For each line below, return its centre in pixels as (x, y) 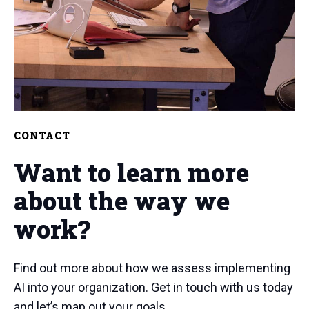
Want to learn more (131, 172)
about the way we (122, 200)
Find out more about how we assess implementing (152, 268)
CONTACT (42, 135)
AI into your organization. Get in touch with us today (153, 287)
